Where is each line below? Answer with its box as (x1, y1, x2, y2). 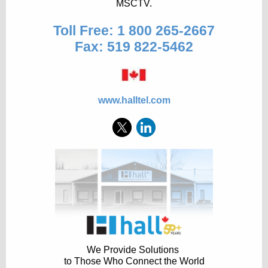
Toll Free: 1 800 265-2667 (53, 23, 215, 38)
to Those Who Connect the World (63, 256, 205, 266)
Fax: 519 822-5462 (75, 39, 193, 54)
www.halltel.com (98, 95, 170, 105)
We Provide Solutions (87, 245, 181, 255)
